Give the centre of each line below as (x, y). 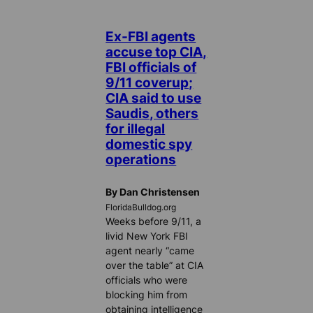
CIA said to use (154, 97)
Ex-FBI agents (151, 36)
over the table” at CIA (155, 265)
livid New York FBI (147, 235)
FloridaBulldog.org (141, 207)
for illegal (136, 128)
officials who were (147, 279)
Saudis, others (152, 113)
